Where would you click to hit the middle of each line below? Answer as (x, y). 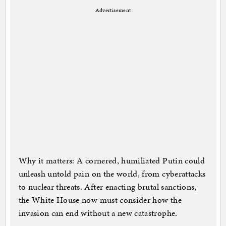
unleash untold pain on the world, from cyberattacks (112, 174)
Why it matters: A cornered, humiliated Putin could (112, 161)
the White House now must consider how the (100, 200)
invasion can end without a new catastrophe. (98, 213)
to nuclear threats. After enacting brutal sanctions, (107, 187)
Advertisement (113, 11)
